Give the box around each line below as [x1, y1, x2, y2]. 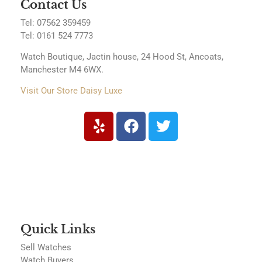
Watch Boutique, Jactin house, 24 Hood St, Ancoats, [20, 51, 223, 62]
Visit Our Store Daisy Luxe [20, 85, 122, 96]
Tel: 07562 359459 [20, 17, 93, 28]
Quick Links [20, 222, 95, 237]
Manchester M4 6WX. [20, 64, 104, 75]
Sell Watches [20, 242, 71, 253]
